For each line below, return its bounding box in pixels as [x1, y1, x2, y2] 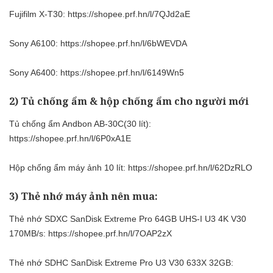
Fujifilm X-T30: [9, 9, 68, 19]
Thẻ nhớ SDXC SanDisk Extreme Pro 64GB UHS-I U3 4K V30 [9, 214, 246, 224]
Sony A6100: [9, 38, 60, 48]
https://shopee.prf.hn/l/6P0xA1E [9, 133, 131, 144]
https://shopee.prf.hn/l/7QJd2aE [68, 9, 190, 19]
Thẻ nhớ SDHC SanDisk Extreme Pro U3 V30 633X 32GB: [9, 258, 233, 268]
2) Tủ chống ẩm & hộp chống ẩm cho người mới [9, 94, 249, 108]
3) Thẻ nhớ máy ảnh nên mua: [9, 190, 158, 204]
